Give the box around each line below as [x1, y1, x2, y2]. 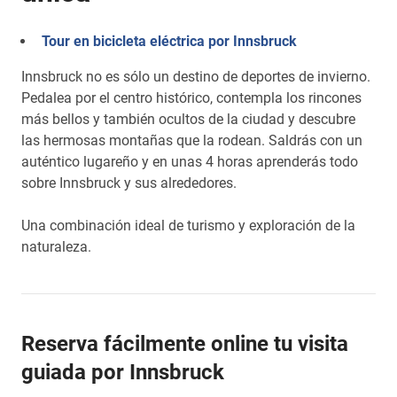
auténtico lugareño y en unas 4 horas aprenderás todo [21, 153, 358, 170]
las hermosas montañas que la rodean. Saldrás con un [21, 132, 362, 149]
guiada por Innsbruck [21, 360, 224, 385]
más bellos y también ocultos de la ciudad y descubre [21, 111, 355, 128]
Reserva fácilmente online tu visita [21, 331, 348, 356]
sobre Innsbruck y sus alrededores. [21, 175, 237, 191]
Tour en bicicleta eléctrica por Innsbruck [42, 33, 297, 50]
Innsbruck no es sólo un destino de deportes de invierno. [21, 68, 370, 85]
